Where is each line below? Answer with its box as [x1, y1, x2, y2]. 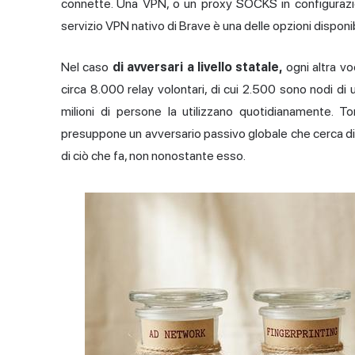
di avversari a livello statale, [112, 59, 283, 75]
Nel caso [61, 59, 113, 75]
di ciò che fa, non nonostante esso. [61, 148, 246, 164]
